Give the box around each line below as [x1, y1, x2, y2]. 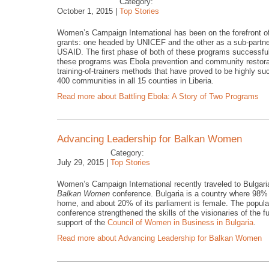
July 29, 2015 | [57, 158, 108, 167]
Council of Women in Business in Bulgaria [107, 218, 253, 227]
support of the [57, 218, 107, 227]
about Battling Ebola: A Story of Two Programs [95, 92, 259, 101]
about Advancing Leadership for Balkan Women [95, 234, 262, 243]
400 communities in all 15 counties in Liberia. [57, 76, 214, 85]
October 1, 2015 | [57, 7, 117, 16]
